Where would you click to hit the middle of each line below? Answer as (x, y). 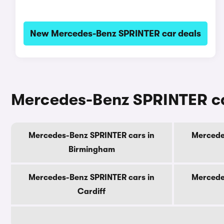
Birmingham (91, 149)
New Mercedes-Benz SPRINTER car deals (115, 33)
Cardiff (91, 191)
